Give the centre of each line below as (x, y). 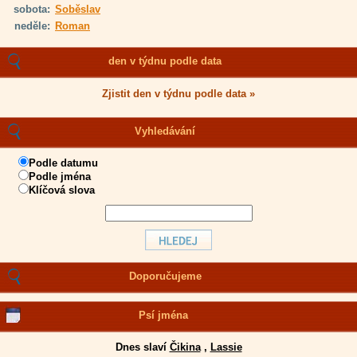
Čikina (185, 347)
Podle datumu (63, 163)
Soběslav (78, 9)
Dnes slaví (142, 347)
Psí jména (164, 315)
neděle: (32, 26)
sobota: (32, 9)
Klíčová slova (62, 190)
